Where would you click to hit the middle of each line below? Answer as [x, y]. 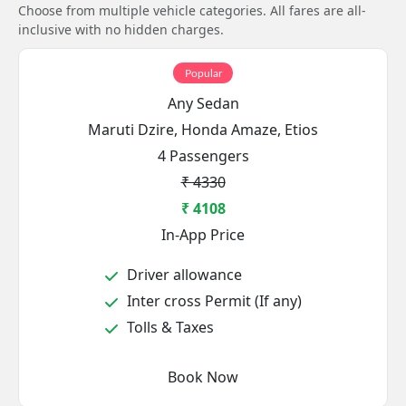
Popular [203, 73]
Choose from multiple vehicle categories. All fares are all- [192, 10]
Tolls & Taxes [169, 327]
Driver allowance [183, 275]
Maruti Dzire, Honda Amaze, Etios [203, 130]
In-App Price [203, 235]
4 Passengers [203, 156]
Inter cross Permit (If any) [213, 301]
